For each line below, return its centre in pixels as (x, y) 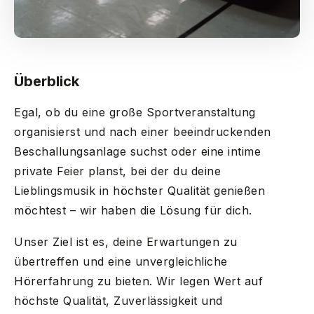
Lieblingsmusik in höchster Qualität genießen (139, 190)
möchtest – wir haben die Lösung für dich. (133, 210)
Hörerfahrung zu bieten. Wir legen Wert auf (138, 281)
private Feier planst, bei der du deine (117, 171)
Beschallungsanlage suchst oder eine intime (137, 151)
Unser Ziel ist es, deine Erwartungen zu (126, 241)
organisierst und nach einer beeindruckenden (143, 131)
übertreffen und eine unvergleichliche (121, 261)
